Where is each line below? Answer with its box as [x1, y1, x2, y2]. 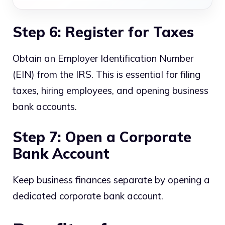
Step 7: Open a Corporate [13, 128, 191, 146]
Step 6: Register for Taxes [13, 23, 194, 41]
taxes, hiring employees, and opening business [13, 84, 208, 96]
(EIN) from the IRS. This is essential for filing [13, 68, 200, 80]
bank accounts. [13, 100, 77, 113]
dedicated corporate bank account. [13, 190, 163, 202]
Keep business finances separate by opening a [13, 174, 210, 186]
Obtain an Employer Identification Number [13, 52, 193, 64]
